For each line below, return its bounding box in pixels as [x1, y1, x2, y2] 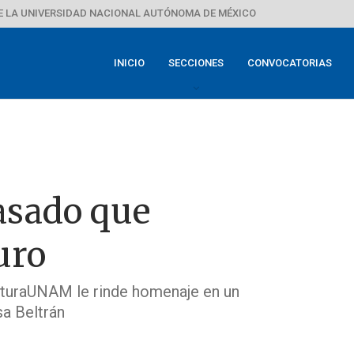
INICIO [114, 57, 145, 69]
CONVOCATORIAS [247, 57, 332, 69]
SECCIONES [168, 57, 224, 69]
